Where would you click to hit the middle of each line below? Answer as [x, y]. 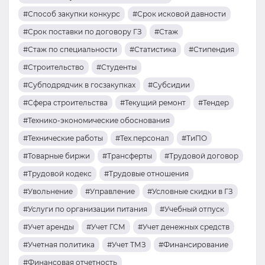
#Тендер [214, 103]
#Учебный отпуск [192, 209]
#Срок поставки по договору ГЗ [83, 32]
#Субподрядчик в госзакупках [79, 85]
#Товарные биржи [56, 156]
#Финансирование [193, 245]
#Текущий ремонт [153, 103]
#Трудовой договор [201, 156]
